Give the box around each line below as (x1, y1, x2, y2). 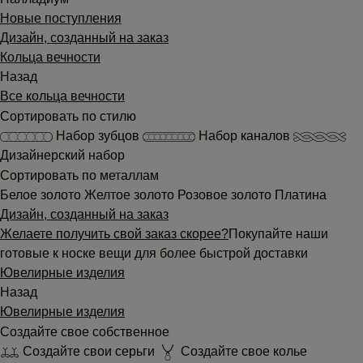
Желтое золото (84, 188, 177, 203)
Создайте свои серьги (19, 344, 158, 359)
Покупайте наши (228, 227, 328, 241)
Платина (275, 188, 327, 203)
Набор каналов (195, 129, 293, 143)
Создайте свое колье (177, 344, 307, 359)
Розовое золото (177, 188, 275, 203)
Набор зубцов (53, 129, 143, 143)
